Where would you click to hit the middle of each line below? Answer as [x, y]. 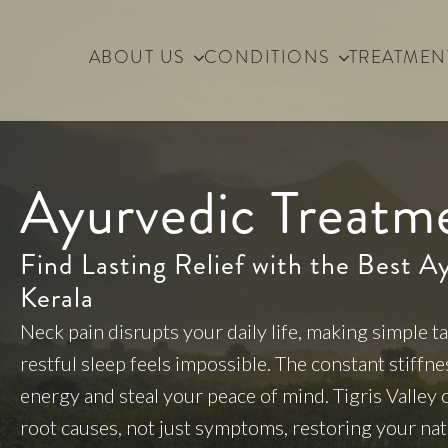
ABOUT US [137, 57]
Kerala [57, 298]
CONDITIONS [267, 57]
